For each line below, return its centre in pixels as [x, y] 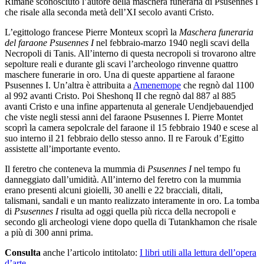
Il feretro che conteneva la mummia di [76, 169]
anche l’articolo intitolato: [90, 253]
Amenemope [157, 85]
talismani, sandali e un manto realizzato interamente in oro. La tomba [132, 201]
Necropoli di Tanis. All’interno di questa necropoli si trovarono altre [130, 54]
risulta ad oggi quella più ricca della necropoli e [148, 212]
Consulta [23, 253]
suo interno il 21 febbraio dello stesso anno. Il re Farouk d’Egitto [124, 138]
